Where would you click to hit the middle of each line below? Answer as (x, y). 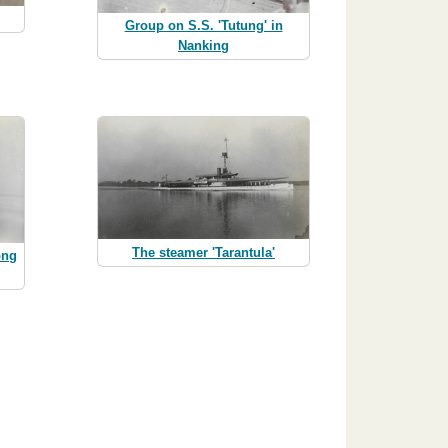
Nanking (203, 46)
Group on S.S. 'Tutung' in (203, 26)
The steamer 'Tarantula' (203, 252)
